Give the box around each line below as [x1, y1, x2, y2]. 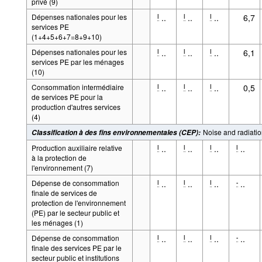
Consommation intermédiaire [31, 81, 124, 92]
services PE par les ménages [31, 56, 124, 67]
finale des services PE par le [31, 242, 122, 253]
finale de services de [31, 187, 97, 198]
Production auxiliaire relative [31, 142, 122, 153]
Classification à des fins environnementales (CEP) [31, 127, 198, 137]
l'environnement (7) [31, 162, 93, 173]
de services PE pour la [31, 91, 103, 102]
